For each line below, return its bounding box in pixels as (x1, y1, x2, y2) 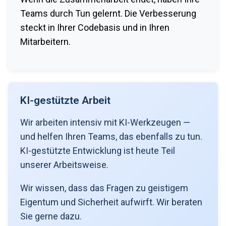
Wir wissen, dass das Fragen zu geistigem (20, 182, 188, 193)
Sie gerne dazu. (20, 210, 82, 221)
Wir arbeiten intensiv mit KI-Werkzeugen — (20, 117, 190, 128)
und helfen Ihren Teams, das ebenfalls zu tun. (20, 131, 202, 142)
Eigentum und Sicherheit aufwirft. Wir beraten (20, 196, 202, 207)
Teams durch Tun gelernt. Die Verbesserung (20, 8, 196, 19)
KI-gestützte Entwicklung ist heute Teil (20, 145, 175, 156)
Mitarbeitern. (20, 36, 71, 47)
